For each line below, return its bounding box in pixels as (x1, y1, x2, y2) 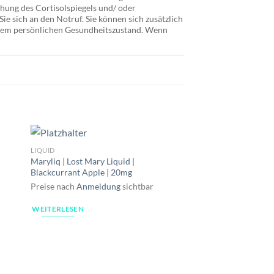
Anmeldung (76, 180, 120, 191)
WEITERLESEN (32, 204, 84, 213)
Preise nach (30, 180, 76, 191)
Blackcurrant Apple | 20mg (30, 167, 132, 178)
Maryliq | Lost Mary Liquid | (30, 156, 135, 167)
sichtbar (120, 180, 154, 191)
